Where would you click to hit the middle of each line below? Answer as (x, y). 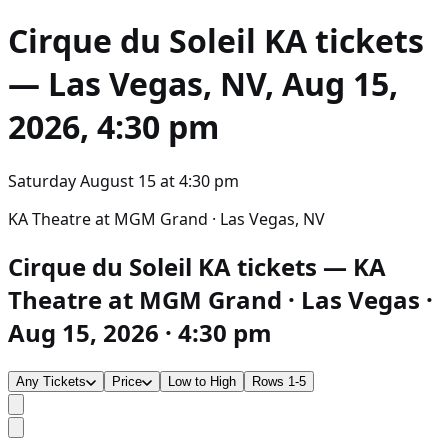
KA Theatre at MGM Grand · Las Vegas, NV (166, 218)
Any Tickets (51, 381)
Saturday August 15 (82, 180)
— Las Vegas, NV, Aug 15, (203, 84)
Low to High (202, 381)
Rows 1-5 (279, 381)
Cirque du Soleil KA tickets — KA (197, 266)
